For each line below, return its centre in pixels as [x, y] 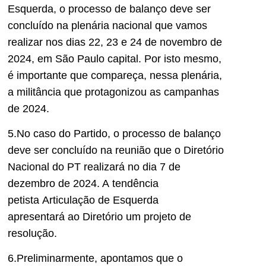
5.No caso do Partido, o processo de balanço [114, 133]
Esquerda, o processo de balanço [89, 9]
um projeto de [159, 216]
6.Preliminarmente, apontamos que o [95, 259]
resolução [31, 233]
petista [25, 200]
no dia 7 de [153, 167]
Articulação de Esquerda [100, 200]
